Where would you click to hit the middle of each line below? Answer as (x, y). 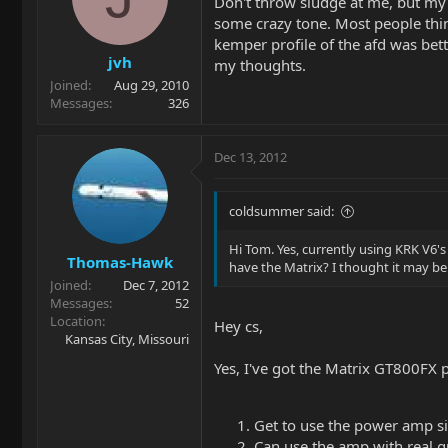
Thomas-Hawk (119, 261)
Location (76, 320)
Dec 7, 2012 (156, 284)
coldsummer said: (281, 211)
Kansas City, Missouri (127, 338)
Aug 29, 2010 (151, 85)
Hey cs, (238, 325)
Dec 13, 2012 (250, 157)
